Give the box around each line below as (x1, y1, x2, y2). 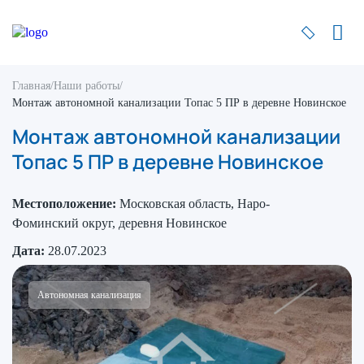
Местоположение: (12, 197, 116, 210)
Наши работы (54, 80, 119, 92)
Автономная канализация (37, 289, 141, 301)
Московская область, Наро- (119, 197, 270, 210)
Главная (12, 80, 50, 92)
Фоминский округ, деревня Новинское (12, 216, 227, 230)
